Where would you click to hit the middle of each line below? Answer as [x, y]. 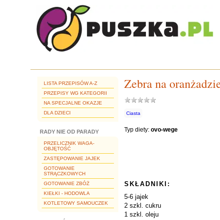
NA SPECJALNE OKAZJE [73, 103]
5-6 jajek [136, 197]
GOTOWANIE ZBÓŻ [67, 183]
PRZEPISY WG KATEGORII [75, 93]
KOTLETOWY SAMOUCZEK [76, 203]
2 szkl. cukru [143, 206]
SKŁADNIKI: [147, 184]
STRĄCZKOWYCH [65, 174]
